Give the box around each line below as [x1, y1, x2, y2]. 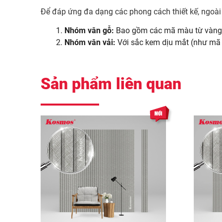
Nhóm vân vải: [64, 38, 115, 47]
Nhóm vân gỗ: [64, 26, 114, 35]
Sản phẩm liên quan [41, 74, 181, 93]
